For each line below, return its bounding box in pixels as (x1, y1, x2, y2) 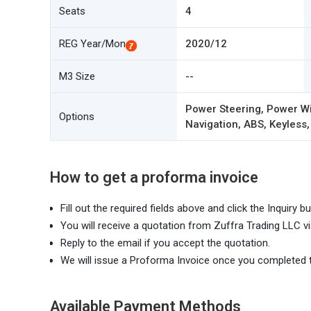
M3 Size (59, 70, 95, 83)
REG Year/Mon (59, 37, 126, 50)
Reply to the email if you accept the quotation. (60, 237, 270, 249)
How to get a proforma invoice (50, 169, 258, 186)
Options (59, 110, 94, 123)
